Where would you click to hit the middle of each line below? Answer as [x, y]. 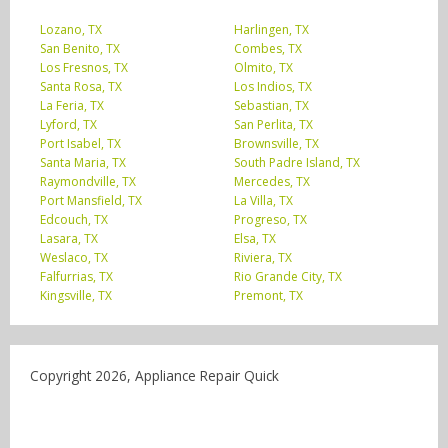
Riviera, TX [263, 258]
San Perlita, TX [273, 125]
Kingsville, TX [76, 296]
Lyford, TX [68, 125]
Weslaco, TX [74, 258]
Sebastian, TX [271, 106]
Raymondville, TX [88, 182]
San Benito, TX [80, 49]
